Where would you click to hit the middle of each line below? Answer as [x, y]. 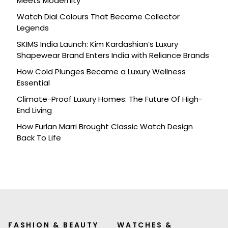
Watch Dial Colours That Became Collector [98, 17]
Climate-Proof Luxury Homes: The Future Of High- [110, 99]
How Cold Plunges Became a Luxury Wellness [101, 72]
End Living [34, 110]
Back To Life [39, 138]
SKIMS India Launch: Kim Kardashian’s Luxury [97, 44]
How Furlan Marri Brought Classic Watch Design [105, 126]
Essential [33, 83]
